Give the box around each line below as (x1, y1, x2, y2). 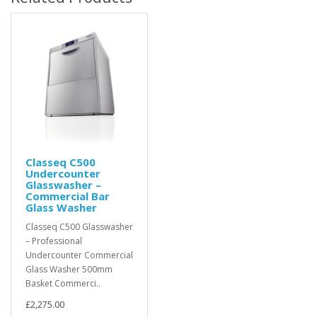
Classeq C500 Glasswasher (25, 221, 133, 233)
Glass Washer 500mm (25, 263, 113, 275)
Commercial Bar (25, 189, 110, 203)
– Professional (25, 235, 82, 247)
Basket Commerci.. (25, 277, 100, 289)
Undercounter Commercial (25, 249, 133, 261)
